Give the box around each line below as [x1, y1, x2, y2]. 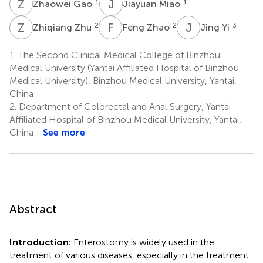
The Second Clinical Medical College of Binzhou [16, 49, 220, 60]
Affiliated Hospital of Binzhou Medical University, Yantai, [9, 113, 241, 125]
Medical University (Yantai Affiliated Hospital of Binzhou [9, 62, 239, 73]
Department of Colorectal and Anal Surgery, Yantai [16, 100, 231, 112]
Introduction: [9, 236, 73, 248]
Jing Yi [200, 21, 232, 33]
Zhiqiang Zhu [33, 21, 94, 33]
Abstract [9, 201, 57, 216]
